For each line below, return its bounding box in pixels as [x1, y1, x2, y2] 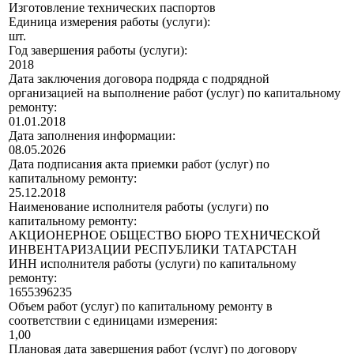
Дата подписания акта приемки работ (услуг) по [9, 157, 269, 171]
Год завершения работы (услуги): [9, 43, 187, 58]
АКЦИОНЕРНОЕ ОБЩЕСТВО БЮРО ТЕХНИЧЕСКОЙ [9, 228, 321, 243]
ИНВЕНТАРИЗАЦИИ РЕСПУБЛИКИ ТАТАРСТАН [9, 243, 297, 257]
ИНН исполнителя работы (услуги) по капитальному [9, 257, 296, 271]
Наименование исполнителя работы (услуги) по [9, 200, 269, 214]
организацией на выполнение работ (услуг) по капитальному [9, 86, 341, 100]
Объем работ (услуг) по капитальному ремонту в [9, 299, 273, 314]
